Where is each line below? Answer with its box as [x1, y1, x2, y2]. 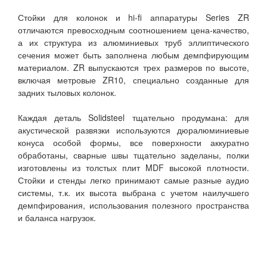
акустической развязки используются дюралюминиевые [18, 124, 249, 136]
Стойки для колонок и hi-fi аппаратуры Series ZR [18, 11, 249, 24]
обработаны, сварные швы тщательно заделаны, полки [18, 149, 249, 162]
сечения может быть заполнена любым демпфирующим [18, 49, 249, 61]
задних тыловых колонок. [18, 86, 116, 99]
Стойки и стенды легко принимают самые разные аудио [18, 174, 249, 187]
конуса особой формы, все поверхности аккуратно [18, 136, 249, 149]
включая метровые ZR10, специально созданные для [18, 74, 249, 86]
